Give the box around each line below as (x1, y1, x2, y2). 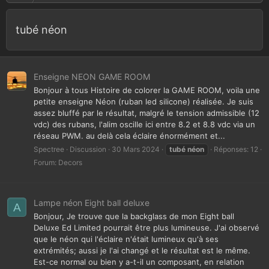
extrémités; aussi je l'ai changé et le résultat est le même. (34, 246, 250, 256)
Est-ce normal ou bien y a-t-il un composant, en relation (34, 257, 244, 267)
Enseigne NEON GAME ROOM (34, 71, 150, 82)
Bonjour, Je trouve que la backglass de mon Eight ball (34, 211, 234, 222)
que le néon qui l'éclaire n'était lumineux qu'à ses (34, 234, 219, 244)
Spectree (34, 145, 64, 154)
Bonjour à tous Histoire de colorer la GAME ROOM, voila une (34, 85, 260, 95)
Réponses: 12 (214, 145, 258, 154)
